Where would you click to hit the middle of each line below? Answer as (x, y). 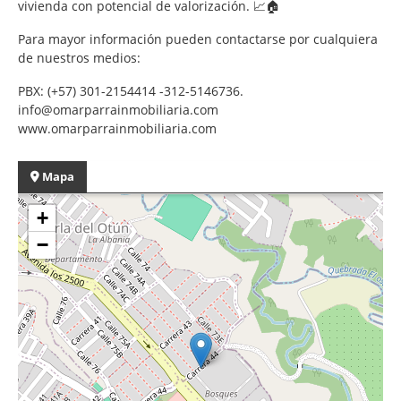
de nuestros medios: (81, 57)
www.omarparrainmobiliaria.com (117, 128)
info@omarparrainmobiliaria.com (118, 109)
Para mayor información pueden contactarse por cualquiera (198, 38)
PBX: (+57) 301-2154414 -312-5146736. (131, 90)
